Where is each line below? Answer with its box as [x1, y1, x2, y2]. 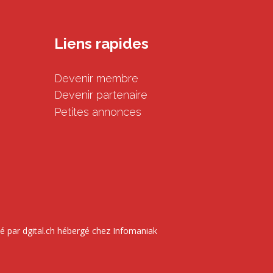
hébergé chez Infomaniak [54, 224, 157, 236]
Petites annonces [54, 105, 142, 118]
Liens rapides [54, 35, 149, 53]
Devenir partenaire [54, 88, 148, 102]
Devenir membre [54, 71, 139, 85]
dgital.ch [22, 224, 55, 236]
